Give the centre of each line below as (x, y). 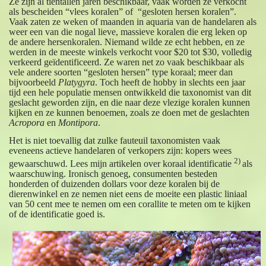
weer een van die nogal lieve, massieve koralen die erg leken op (128, 31)
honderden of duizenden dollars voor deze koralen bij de (115, 184)
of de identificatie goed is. (57, 214)
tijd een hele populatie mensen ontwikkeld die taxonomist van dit (130, 92)
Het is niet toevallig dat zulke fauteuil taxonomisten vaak (115, 140)
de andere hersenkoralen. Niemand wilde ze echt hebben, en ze (127, 42)
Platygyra (77, 82)
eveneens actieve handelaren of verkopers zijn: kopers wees (121, 150)
